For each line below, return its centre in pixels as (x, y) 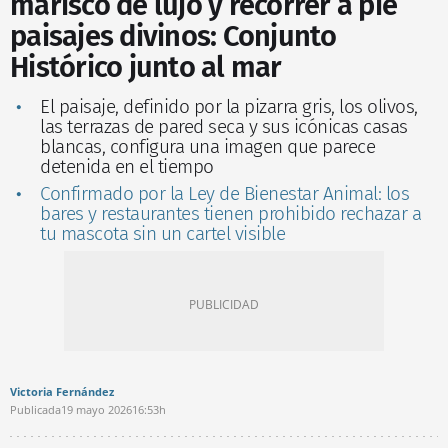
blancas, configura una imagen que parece (207, 146)
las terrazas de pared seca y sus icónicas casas (224, 126)
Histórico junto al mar (146, 67)
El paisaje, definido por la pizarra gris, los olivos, (229, 106)
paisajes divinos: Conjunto (173, 36)
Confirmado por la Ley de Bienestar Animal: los (224, 193)
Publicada (35, 409)
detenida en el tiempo (127, 166)
